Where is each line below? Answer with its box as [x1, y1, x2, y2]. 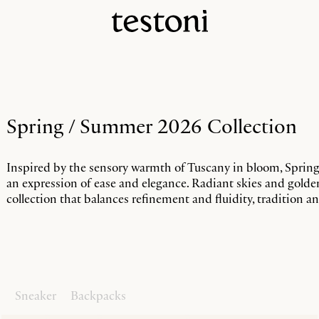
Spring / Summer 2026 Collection [6, 113, 297, 139]
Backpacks [70, 288, 126, 303]
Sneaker [15, 288, 56, 303]
